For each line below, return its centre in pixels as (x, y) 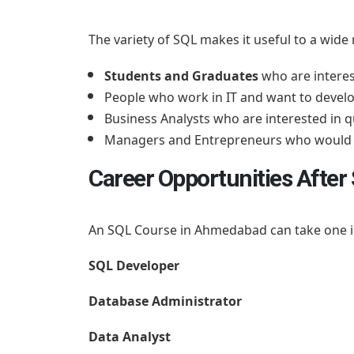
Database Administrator (165, 301)
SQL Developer (134, 265)
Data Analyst (130, 336)
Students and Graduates (183, 75)
